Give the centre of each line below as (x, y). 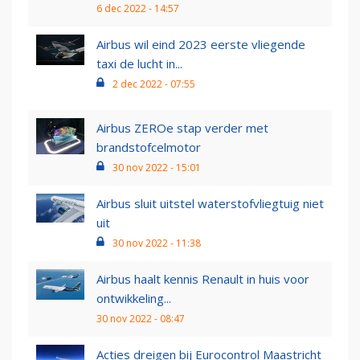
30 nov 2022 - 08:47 (141, 319)
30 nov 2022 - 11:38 (157, 243)
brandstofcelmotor (149, 147)
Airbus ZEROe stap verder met (182, 128)
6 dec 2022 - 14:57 (138, 9)
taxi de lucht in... (139, 64)
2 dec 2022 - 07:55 (154, 84)
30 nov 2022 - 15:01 (157, 168)
